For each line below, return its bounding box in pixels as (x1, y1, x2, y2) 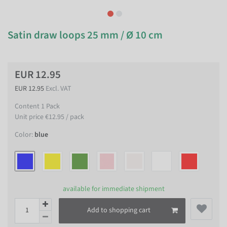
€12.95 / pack (45, 112, 84, 122)
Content (15, 101, 41, 111)
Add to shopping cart (87, 205, 150, 215)
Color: (15, 130, 33, 140)
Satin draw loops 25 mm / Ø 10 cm (8, 27, 163, 43)
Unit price (15, 112, 45, 122)
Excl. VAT (46, 84, 71, 94)
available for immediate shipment (62, 183, 165, 194)
